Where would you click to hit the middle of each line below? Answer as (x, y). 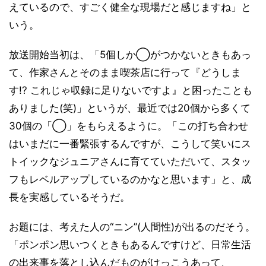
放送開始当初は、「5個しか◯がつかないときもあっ (130, 55)
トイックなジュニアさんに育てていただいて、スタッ (130, 161)
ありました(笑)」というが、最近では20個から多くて (130, 108)
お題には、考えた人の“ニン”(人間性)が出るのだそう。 (132, 227)
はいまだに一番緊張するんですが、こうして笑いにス (130, 144)
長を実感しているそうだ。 (69, 197)
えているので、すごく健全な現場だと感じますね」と (130, 7)
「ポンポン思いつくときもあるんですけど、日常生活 (130, 245)
